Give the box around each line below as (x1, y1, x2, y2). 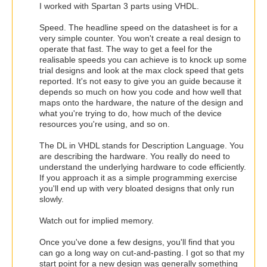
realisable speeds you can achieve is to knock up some (39, 54, 247, 64)
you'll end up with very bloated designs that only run (39, 183, 234, 193)
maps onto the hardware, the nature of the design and (39, 97, 243, 107)
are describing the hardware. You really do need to (39, 151, 230, 161)
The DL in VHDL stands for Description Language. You (39, 140, 244, 150)
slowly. (39, 194, 64, 204)
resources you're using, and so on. (39, 119, 170, 129)
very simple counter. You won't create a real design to (39, 33, 241, 43)
